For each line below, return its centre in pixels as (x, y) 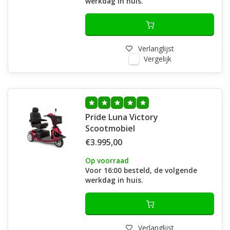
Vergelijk (157, 59)
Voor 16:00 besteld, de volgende (141, 170)
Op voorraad (107, 160)
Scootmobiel (110, 128)
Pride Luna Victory (122, 117)
